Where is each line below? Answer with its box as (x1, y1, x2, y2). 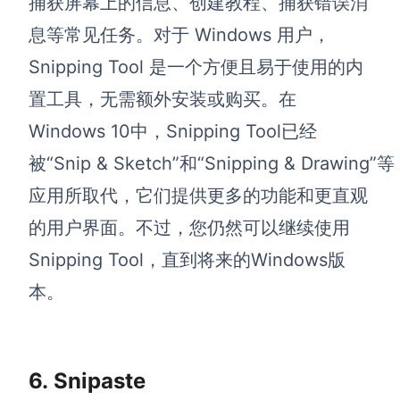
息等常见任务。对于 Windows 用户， (29, 23, 330, 46)
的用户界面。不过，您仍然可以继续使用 (29, 216, 350, 238)
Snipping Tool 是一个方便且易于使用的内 (29, 55, 363, 78)
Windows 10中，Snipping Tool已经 (29, 120, 317, 142)
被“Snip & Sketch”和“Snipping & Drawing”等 (29, 152, 395, 174)
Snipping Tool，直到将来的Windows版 (29, 248, 346, 271)
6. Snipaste (29, 367, 146, 394)
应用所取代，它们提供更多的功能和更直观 (29, 184, 368, 206)
